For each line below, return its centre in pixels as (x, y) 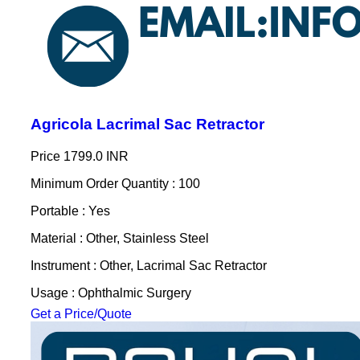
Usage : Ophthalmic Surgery (110, 292)
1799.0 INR (96, 156)
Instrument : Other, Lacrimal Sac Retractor (148, 265)
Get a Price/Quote (81, 313)
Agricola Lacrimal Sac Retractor (147, 124)
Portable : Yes (70, 211)
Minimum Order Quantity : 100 (115, 183)
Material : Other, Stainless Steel (119, 238)
